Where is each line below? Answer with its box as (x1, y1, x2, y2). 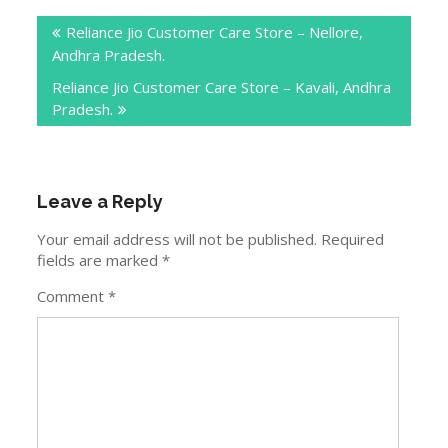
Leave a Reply (37, 190, 164, 212)
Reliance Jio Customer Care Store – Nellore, (66, 22, 364, 42)
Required (321, 228, 385, 249)
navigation (36, 25, 140, 49)
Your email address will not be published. (37, 228, 318, 249)
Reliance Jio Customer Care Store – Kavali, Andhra (52, 77, 392, 97)
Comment (37, 285, 109, 306)
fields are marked (37, 249, 163, 270)
